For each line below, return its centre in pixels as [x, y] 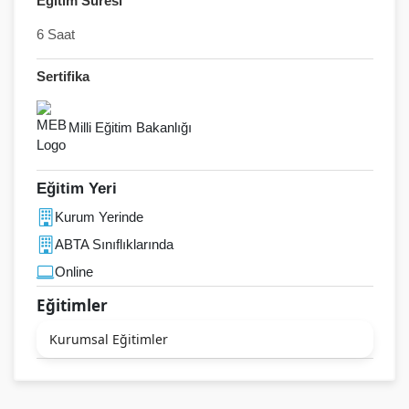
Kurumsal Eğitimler [108, 339]
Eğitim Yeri [76, 189]
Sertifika [63, 76]
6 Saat [55, 35]
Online [73, 272]
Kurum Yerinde [99, 217]
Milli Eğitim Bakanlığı [130, 127]
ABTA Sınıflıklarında [114, 245]
